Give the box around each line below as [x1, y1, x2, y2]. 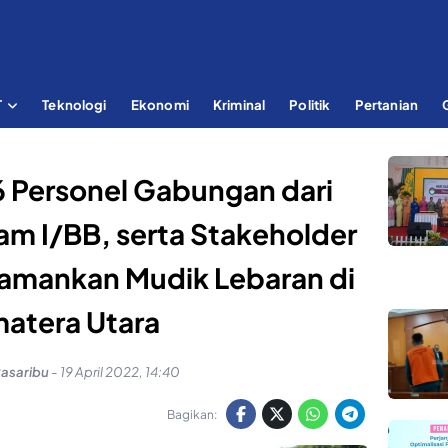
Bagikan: [166, 406, 217, 422]
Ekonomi [130, 95, 189, 113]
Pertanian [354, 95, 418, 113]
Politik [289, 95, 331, 113]
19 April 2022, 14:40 [59, 363, 180, 381]
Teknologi [42, 95, 107, 113]
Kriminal [212, 95, 266, 113]
